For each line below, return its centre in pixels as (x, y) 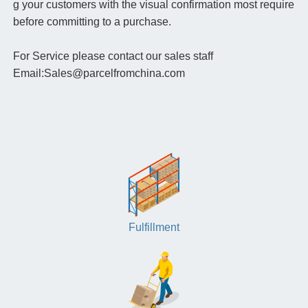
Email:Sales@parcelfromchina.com (99, 74)
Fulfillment (154, 228)
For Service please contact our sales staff (113, 56)
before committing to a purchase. (92, 22)
